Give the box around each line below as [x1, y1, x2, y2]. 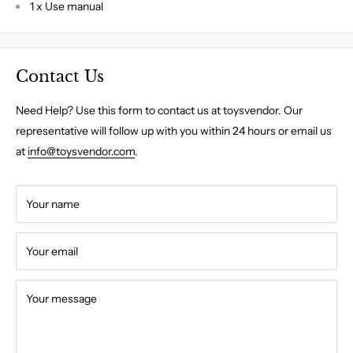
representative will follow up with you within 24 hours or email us [16, 124, 332, 139]
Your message [26, 292, 97, 307]
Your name [26, 197, 80, 212]
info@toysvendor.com [28, 144, 135, 159]
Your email [26, 244, 78, 259]
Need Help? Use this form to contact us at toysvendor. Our [16, 103, 303, 118]
